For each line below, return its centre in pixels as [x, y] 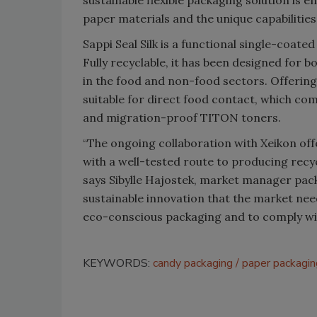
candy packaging [193, 263]
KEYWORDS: [118, 263]
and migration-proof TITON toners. [182, 117]
